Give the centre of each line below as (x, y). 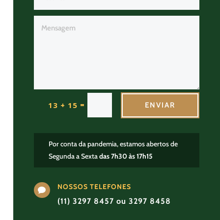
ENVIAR (160, 105)
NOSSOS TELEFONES (95, 186)
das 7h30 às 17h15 (125, 156)
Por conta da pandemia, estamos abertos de (113, 144)
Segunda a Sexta (73, 156)
